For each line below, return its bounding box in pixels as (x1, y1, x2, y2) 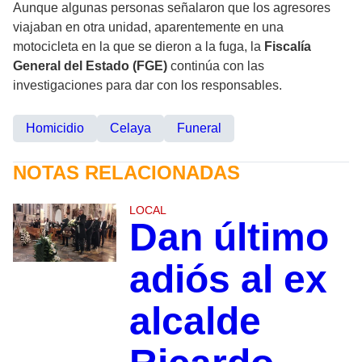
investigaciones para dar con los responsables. (13, 78, 282, 93)
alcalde (128, 300, 261, 343)
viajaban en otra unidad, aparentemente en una (13, 20, 284, 35)
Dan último (128, 216, 329, 259)
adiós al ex (128, 258, 327, 301)
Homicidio (26, 121, 84, 136)
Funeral (177, 121, 221, 136)
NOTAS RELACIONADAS (13, 162, 240, 184)
